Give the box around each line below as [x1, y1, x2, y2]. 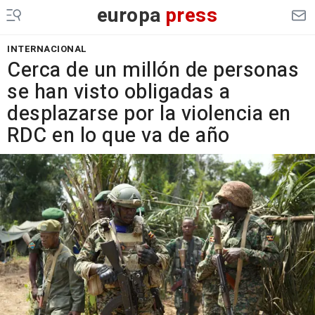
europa [96, 1, 162, 30]
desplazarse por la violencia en [7, 99, 291, 129]
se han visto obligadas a [7, 77, 230, 107]
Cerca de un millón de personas [7, 56, 299, 85]
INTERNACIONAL [7, 42, 87, 56]
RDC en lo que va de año [7, 121, 230, 150]
